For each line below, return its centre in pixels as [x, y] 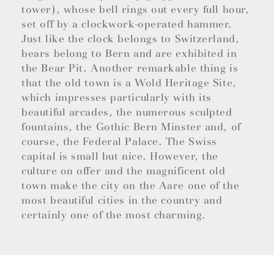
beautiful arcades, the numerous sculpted [127, 113]
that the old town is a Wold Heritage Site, [129, 83]
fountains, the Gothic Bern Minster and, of [131, 127]
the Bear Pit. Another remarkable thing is [130, 68]
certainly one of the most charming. [114, 215]
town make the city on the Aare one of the [131, 186]
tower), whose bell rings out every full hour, [135, 10]
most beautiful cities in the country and [122, 201]
